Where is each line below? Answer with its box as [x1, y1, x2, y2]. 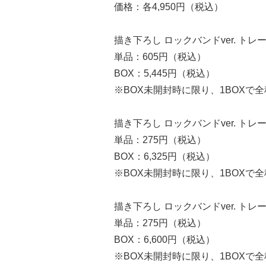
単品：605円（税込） [114, 52, 206, 62]
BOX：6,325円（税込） [114, 151, 215, 161]
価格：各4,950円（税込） [114, 2, 223, 12]
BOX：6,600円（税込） [114, 235, 215, 245]
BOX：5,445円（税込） [114, 68, 215, 78]
